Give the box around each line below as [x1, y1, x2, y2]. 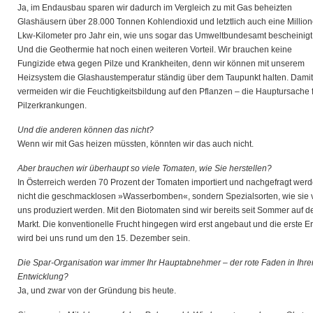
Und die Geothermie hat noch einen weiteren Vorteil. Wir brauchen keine [17, 45, 292, 54]
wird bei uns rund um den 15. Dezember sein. [17, 233, 190, 243]
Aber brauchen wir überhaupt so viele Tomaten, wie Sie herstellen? [17, 163, 272, 173]
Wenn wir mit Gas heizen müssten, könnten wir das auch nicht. [17, 139, 254, 149]
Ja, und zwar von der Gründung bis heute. [17, 286, 176, 296]
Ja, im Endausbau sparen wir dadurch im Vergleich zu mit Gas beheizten [17, 3, 292, 13]
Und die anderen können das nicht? [17, 125, 154, 135]
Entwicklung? [17, 272, 68, 282]
